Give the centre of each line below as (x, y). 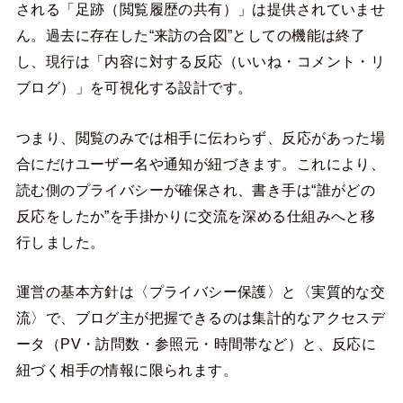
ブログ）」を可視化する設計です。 (134, 88)
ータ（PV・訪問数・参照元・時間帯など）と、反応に (196, 344)
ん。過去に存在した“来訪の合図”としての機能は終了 (191, 36)
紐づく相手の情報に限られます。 (127, 370)
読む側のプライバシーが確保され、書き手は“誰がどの (196, 189)
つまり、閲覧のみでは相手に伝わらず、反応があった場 (201, 137)
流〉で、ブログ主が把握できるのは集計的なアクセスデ (201, 318)
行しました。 (60, 242)
